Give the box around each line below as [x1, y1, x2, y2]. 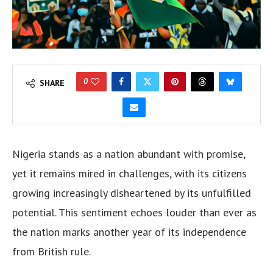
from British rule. [12, 244, 91, 259]
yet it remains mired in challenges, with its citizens [12, 166, 247, 181]
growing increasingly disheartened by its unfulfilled [12, 186, 251, 200]
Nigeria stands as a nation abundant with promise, [12, 147, 245, 161]
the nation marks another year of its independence [12, 225, 246, 239]
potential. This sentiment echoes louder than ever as [12, 205, 257, 220]
